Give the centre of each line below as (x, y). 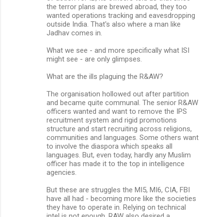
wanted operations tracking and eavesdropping (121, 15)
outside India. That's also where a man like (114, 24)
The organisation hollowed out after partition (118, 94)
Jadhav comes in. (74, 33)
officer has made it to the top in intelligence (116, 163)
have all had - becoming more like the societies (121, 198)
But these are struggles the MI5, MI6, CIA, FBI (118, 190)
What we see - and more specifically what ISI (118, 50)
